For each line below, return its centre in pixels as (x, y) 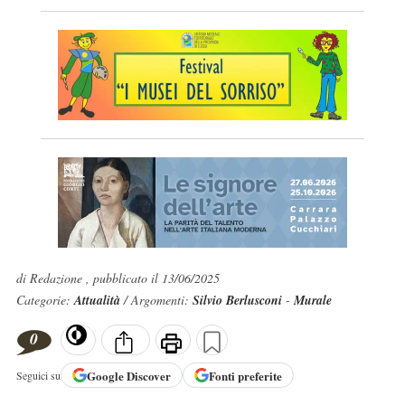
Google (106, 375)
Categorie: (45, 300)
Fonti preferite (245, 375)
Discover (148, 375)
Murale (312, 300)
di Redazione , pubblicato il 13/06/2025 (118, 278)
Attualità (99, 300)
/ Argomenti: (158, 300)
